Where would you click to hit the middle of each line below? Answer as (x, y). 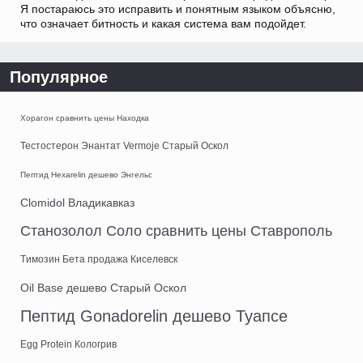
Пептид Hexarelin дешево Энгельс (86, 175)
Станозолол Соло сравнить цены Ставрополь (176, 231)
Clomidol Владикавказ (77, 203)
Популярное (59, 77)
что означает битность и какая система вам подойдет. (163, 24)
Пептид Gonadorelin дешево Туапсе (154, 316)
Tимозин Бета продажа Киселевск (99, 260)
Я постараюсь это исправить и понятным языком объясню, (178, 9)
